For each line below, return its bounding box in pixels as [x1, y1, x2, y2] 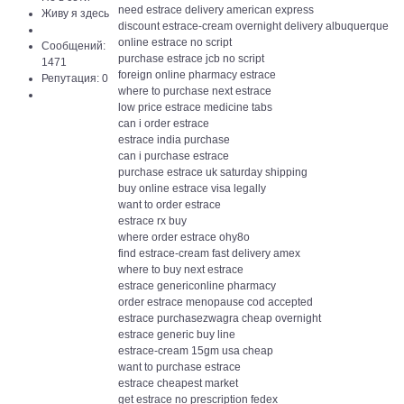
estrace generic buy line [118, 328, 235, 341]
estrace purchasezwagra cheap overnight [118, 312, 321, 325]
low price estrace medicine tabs [118, 101, 272, 114]
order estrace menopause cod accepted [118, 296, 313, 308]
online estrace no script [118, 36, 232, 49]
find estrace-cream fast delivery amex [118, 247, 300, 260]
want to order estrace [118, 198, 221, 211]
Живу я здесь [41, 7, 109, 20]
